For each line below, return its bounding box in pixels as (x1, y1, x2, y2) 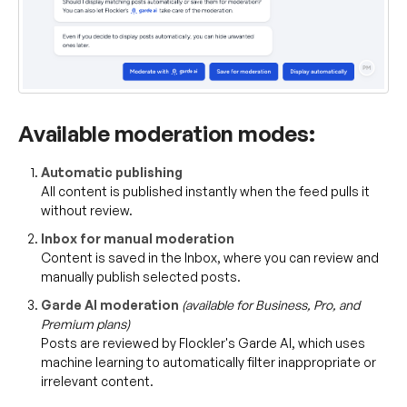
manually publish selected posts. (41, 268, 241, 284)
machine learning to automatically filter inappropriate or (41, 353, 376, 370)
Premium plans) (41, 315, 130, 332)
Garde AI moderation (41, 296, 179, 313)
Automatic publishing (41, 164, 183, 180)
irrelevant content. (41, 372, 154, 389)
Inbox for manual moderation (41, 230, 234, 246)
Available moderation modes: (18, 120, 315, 148)
